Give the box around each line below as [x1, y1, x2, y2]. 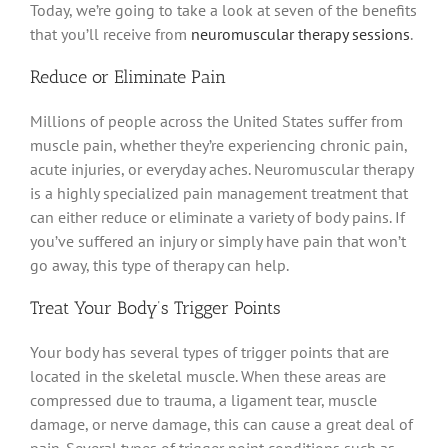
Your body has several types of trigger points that [30, 341, 368, 362]
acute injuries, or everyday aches [30, 158, 248, 179]
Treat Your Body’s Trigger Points [30, 296, 281, 319]
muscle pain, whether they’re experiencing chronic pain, [30, 134, 407, 155]
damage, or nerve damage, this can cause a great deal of [30, 413, 413, 434]
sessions [348, 23, 410, 44]
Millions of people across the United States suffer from [30, 110, 403, 131]
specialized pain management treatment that [99, 182, 408, 203]
